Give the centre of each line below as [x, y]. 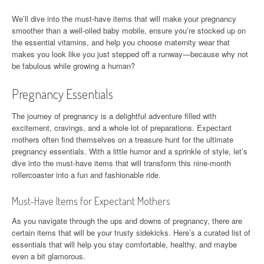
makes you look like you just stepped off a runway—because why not [130, 54]
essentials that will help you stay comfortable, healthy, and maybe [124, 245]
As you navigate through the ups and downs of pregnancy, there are [127, 221]
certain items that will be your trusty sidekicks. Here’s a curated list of [131, 233]
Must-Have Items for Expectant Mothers [91, 201]
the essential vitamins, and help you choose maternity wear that [121, 42]
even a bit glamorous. [49, 256]
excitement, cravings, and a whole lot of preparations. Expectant [122, 128]
